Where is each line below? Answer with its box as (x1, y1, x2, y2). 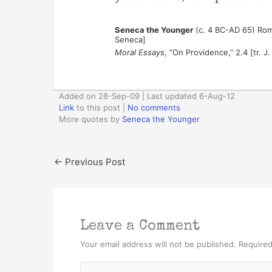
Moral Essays (114, 47, 165, 57)
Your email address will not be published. (80, 239, 236, 249)
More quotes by (59, 114, 122, 124)
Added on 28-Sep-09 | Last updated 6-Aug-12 (59, 90, 235, 101)
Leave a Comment (80, 219, 200, 234)
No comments (127, 102, 180, 112)
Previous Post (63, 155, 125, 168)
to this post (74, 102, 120, 112)
